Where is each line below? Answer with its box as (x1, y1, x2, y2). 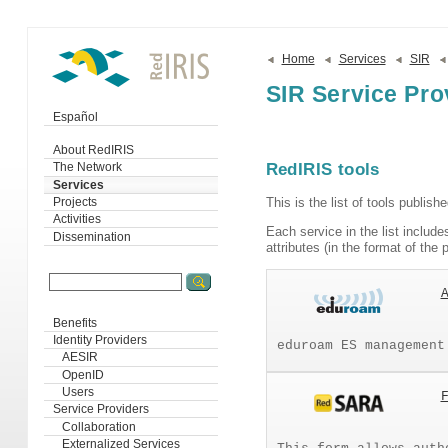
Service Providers (52, 403, 149, 416)
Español (52, 110, 98, 123)
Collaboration (52, 420, 136, 433)
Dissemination (52, 230, 131, 243)
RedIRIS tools (265, 159, 380, 179)
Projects (52, 196, 97, 209)
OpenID (52, 368, 104, 381)
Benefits (52, 316, 97, 329)
